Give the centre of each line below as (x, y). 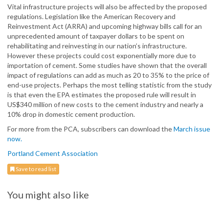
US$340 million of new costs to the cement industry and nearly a (105, 105)
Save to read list (35, 169)
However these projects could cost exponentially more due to (102, 56)
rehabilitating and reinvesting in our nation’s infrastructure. (97, 46)
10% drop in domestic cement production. (71, 114)
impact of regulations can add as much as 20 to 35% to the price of (108, 75)
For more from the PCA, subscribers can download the (90, 129)
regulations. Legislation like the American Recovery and (91, 17)
